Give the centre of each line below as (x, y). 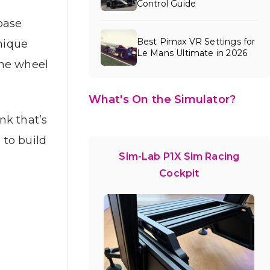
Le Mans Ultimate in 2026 (192, 53)
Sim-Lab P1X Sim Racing (179, 156)
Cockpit (179, 173)
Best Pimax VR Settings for (196, 41)
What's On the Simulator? (162, 99)
